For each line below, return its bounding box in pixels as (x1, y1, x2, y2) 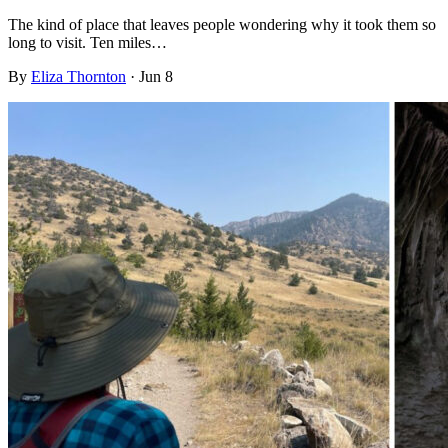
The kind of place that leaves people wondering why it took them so (8, 16, 436, 34)
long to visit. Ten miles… (8, 34, 167, 52)
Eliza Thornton (31, 68, 126, 86)
